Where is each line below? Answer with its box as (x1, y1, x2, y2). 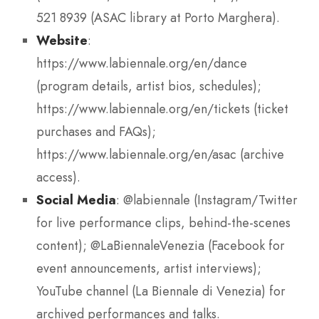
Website (36, 31, 88, 49)
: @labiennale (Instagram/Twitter (116, 190, 298, 209)
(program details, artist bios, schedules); (36, 76, 261, 95)
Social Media (36, 190, 116, 209)
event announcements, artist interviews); (36, 258, 261, 278)
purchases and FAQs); (36, 122, 156, 141)
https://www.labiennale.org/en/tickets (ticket (36, 99, 288, 118)
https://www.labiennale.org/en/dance (36, 53, 247, 73)
